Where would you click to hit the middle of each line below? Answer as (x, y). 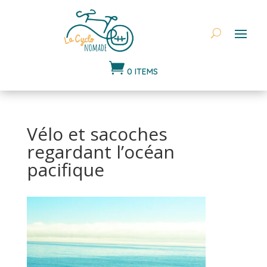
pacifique (65, 169)
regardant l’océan (100, 151)
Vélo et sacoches (97, 133)
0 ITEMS (142, 71)
